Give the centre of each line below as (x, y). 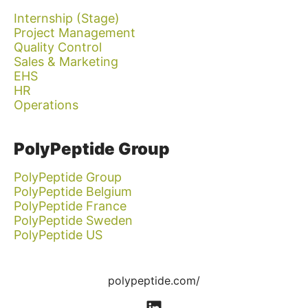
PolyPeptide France (70, 206)
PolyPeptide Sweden (73, 220)
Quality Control (58, 47)
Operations (46, 105)
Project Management (75, 33)
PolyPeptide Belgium (73, 191)
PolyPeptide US (58, 235)
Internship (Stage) (67, 18)
